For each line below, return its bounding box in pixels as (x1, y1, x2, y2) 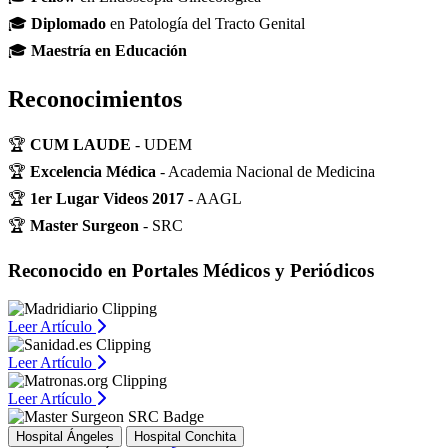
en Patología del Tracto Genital (106, 14, 305, 32)
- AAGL (184, 189, 242, 207)
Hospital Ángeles (16, 429, 114, 445)
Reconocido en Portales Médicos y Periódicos (8, 259, 374, 281)
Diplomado (31, 14, 106, 32)
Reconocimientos (8, 85, 182, 112)
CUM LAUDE (30, 135, 131, 153)
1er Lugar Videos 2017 (30, 189, 184, 207)
